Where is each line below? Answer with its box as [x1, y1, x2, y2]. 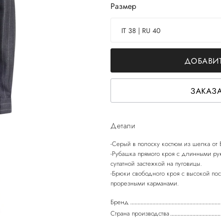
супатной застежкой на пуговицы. [110, 159, 202, 168]
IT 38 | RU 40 [121, 26, 160, 36]
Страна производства [110, 209, 169, 218]
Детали [110, 120, 135, 131]
